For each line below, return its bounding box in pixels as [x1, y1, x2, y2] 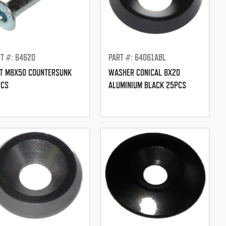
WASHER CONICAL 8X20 [108, 67, 180, 78]
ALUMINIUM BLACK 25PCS [108, 80, 186, 90]
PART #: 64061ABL [108, 52, 166, 63]
